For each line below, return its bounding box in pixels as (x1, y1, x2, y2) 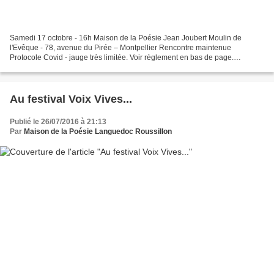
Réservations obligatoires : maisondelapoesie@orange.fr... (10, 63, 204, 72)
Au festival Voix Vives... (10, 93, 132, 106)
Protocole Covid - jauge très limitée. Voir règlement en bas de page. (10, 53, 234, 62)
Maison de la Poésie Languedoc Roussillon (24, 127, 172, 136)
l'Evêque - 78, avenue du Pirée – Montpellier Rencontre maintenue (10, 43, 231, 53)
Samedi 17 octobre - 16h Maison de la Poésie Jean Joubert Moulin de (10, 34, 242, 43)
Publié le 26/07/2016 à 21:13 (10, 117, 106, 127)
